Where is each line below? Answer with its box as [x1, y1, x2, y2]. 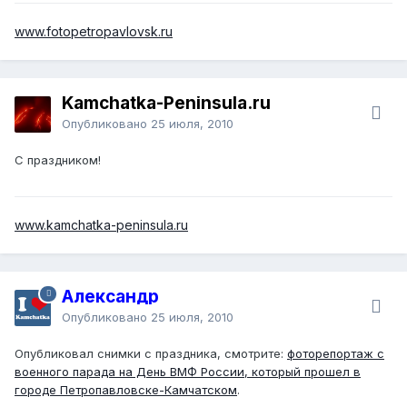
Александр [62, 285, 159, 307]
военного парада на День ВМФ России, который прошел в [15, 363, 361, 379]
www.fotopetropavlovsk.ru [15, 23, 173, 39]
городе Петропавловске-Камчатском [15, 382, 237, 397]
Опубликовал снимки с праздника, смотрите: [15, 345, 287, 361]
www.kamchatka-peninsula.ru [15, 216, 188, 233]
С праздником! [15, 152, 101, 167]
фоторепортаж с [287, 345, 384, 361]
